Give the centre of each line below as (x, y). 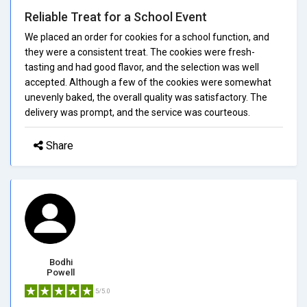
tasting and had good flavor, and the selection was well (142, 67)
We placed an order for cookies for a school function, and (147, 37)
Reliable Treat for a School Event (116, 16)
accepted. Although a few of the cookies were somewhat (148, 82)
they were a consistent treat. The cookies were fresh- (140, 52)
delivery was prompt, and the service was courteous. (137, 112)
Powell (61, 272)
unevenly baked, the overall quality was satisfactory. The (146, 97)
